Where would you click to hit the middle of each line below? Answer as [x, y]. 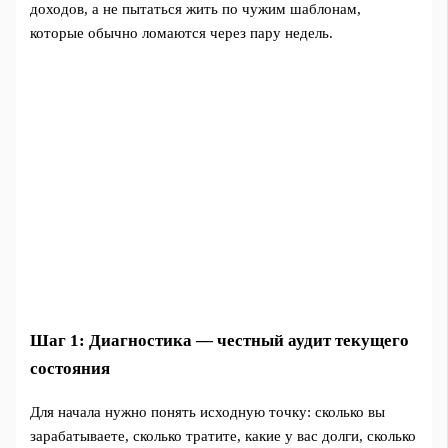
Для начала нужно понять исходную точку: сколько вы [208, 412]
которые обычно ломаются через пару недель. [182, 33]
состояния [70, 369]
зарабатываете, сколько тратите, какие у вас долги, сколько [223, 436]
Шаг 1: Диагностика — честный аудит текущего [220, 341]
